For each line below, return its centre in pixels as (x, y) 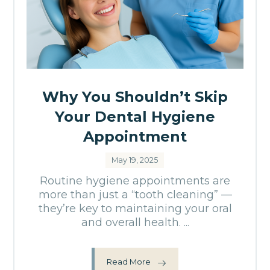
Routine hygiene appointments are (135, 181)
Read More (129, 262)
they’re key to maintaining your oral (135, 208)
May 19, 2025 (135, 160)
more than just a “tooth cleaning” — (135, 194)
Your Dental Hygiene (135, 116)
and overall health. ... (135, 222)
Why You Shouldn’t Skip (135, 96)
